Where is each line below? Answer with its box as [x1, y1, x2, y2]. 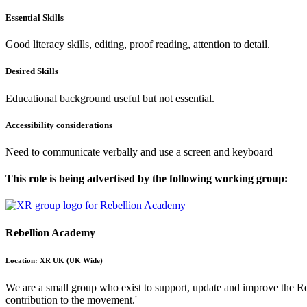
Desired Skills [5, 66, 58, 77]
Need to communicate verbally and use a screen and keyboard [5, 145, 273, 158]
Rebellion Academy [5, 226, 95, 238]
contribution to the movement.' [5, 293, 137, 306]
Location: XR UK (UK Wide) [5, 256, 103, 265]
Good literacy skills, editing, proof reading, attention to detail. [5, 38, 270, 51]
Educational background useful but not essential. [5, 92, 214, 104]
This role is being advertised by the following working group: [5, 173, 288, 185]
